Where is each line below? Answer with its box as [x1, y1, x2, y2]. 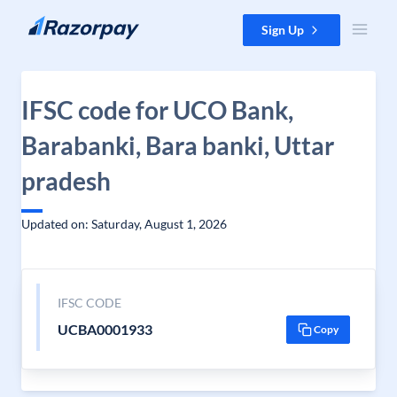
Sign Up [261, 22, 304, 37]
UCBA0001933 [57, 321, 152, 338]
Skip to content [14, 15, 98, 30]
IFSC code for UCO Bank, [21, 95, 293, 125]
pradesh [21, 166, 111, 196]
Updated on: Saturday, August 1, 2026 [21, 216, 227, 231]
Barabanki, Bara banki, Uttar [21, 130, 334, 160]
